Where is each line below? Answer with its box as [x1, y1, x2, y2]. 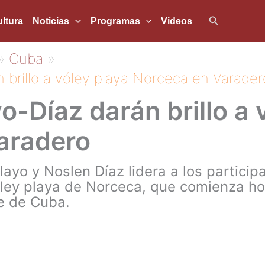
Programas [90, 15, 140, 26]
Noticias [33, 15, 69, 26]
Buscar [208, 13, 243, 25]
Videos [161, 15, 193, 26]
